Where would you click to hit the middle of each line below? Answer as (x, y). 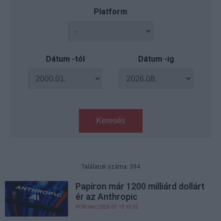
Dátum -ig (156, 59)
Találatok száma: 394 (110, 167)
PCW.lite (85, 207)
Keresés (110, 121)
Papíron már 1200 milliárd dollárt (140, 186)
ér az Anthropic (107, 197)
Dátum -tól (65, 59)
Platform (110, 12)
